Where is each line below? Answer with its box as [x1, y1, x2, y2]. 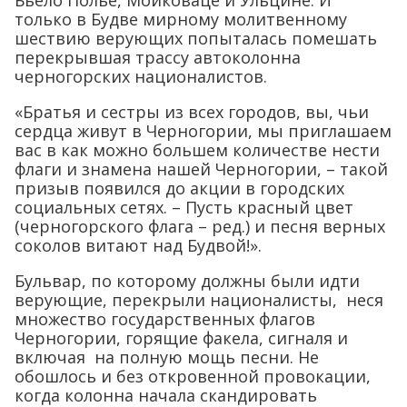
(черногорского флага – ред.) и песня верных [15, 214, 385, 237]
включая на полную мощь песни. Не [15, 345, 319, 368]
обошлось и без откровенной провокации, [15, 364, 371, 387]
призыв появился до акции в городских [15, 176, 344, 199]
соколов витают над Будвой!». [15, 233, 262, 256]
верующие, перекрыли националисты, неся [15, 288, 383, 311]
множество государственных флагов [15, 307, 315, 330]
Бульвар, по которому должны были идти [15, 269, 360, 292]
